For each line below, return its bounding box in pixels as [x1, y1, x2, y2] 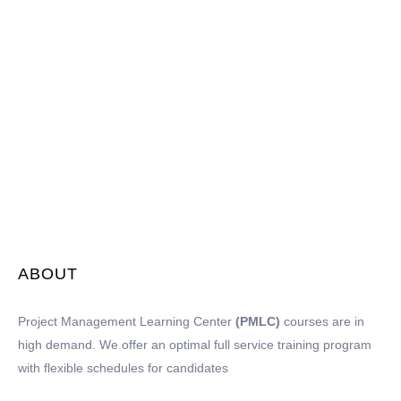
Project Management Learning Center [18, 314, 235, 328]
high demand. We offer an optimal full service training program [18, 337, 371, 352]
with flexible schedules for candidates [18, 361, 228, 375]
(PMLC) [235, 314, 280, 328]
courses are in [280, 314, 364, 328]
